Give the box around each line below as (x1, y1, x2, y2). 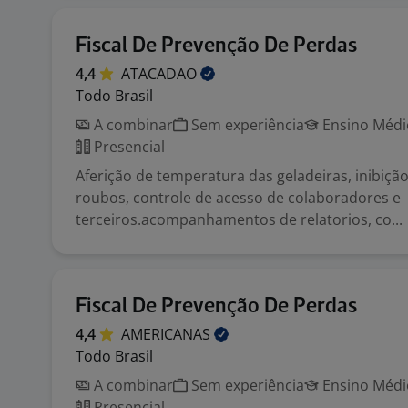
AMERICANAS (121, 324, 214, 344)
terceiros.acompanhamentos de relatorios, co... (76, 209, 403, 229)
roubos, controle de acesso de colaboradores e (76, 188, 401, 208)
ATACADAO (121, 64, 200, 84)
